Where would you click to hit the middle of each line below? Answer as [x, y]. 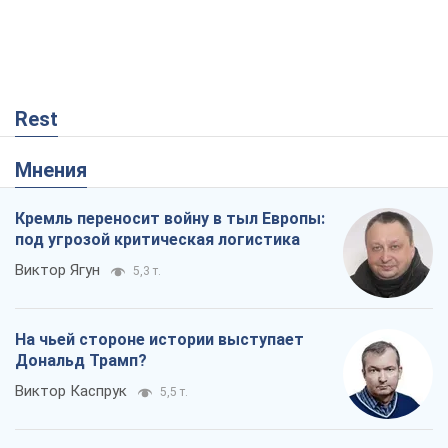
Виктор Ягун [57, 269]
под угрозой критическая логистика [157, 239]
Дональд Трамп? [81, 360]
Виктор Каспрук [71, 390]
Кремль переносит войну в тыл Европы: [170, 218]
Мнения [59, 169]
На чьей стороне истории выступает [159, 339]
